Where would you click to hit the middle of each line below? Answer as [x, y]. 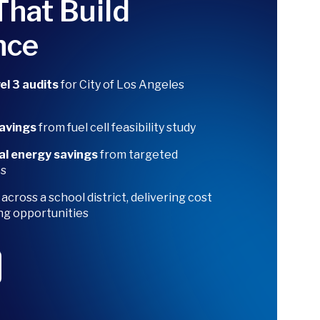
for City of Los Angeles [122, 85]
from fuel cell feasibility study [117, 127]
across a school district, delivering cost [107, 197]
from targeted [139, 155]
